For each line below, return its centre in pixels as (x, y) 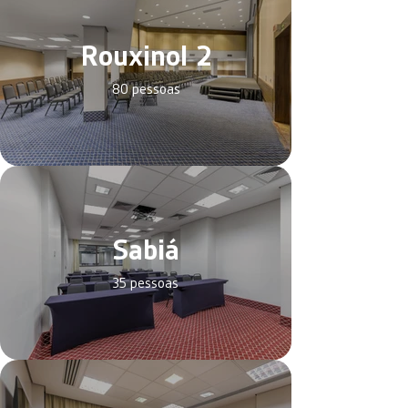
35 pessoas (146, 283)
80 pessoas (146, 89)
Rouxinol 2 (146, 56)
